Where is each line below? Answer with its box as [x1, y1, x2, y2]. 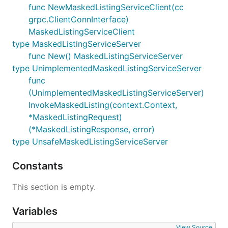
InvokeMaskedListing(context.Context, [28, 100, 177, 110]
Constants [12, 160, 66, 172]
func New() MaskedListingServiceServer [28, 51, 183, 61]
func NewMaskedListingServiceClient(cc [28, 2, 184, 12]
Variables [12, 205, 60, 217]
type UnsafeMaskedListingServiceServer [12, 136, 168, 147]
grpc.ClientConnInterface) [28, 14, 129, 24]
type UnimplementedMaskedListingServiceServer [12, 63, 202, 73]
